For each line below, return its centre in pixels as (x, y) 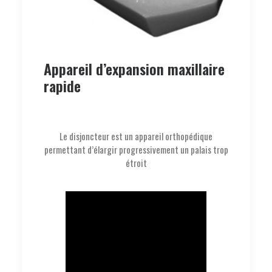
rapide (62, 86)
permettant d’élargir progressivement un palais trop (136, 150)
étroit (136, 163)
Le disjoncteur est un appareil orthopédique (136, 136)
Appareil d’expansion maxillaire (134, 69)
